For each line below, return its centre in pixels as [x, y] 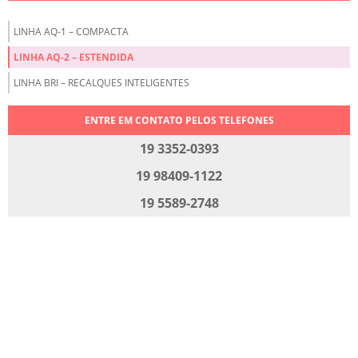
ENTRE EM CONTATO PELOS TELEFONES [179, 120]
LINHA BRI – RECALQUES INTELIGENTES [101, 83]
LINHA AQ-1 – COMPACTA [71, 32]
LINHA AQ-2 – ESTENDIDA [74, 57]
